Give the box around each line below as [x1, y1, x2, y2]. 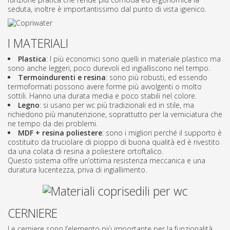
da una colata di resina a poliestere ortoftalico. [8, 146, 163, 156]
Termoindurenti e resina [18, 72, 106, 82]
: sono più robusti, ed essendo [106, 72, 207, 82]
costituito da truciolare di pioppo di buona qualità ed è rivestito [8, 137, 220, 147]
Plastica [18, 53, 46, 64]
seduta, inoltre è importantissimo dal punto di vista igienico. [8, 4, 206, 14]
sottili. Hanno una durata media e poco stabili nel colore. [8, 90, 197, 101]
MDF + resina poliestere [18, 127, 102, 138]
